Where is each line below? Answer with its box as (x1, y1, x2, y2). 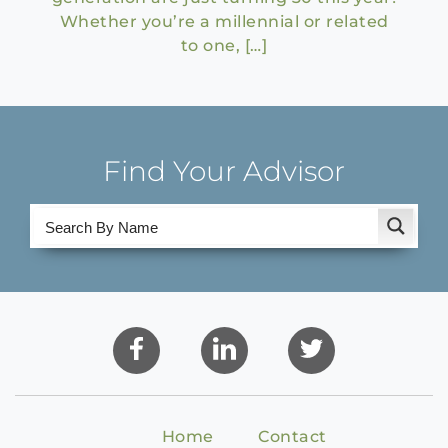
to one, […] (180, 36, 268, 55)
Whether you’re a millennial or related (59, 12, 389, 31)
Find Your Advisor (103, 154, 345, 188)
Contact (258, 427, 327, 446)
